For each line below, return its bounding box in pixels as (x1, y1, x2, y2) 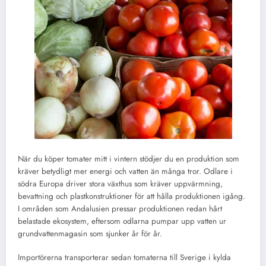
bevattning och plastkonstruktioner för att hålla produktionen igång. (18, 190, 245, 202)
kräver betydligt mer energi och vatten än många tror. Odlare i (18, 165, 233, 177)
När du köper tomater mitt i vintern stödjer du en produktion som (18, 153, 239, 164)
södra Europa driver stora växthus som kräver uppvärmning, (18, 178, 223, 189)
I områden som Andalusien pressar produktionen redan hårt (18, 202, 222, 214)
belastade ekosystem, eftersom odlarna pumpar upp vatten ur (18, 215, 226, 227)
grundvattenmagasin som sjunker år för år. (18, 227, 162, 239)
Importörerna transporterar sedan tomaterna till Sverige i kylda (18, 252, 231, 264)
